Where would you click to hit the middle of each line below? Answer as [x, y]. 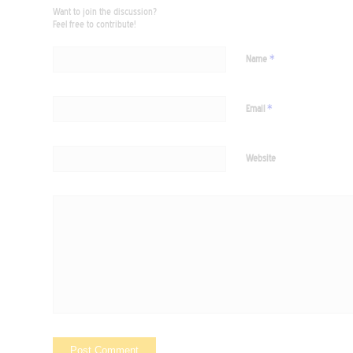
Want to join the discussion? [105, 12]
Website [261, 159]
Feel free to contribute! [95, 25]
